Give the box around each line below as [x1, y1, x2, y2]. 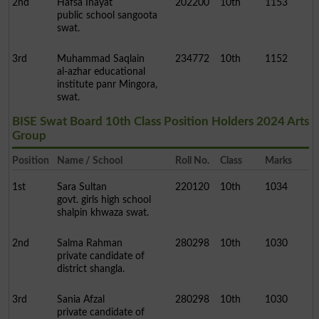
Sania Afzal [56, 294, 105, 305]
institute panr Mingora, [56, 79, 157, 90]
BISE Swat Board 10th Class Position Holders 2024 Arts [11, 115, 309, 128]
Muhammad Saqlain [56, 53, 145, 65]
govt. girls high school [56, 194, 151, 206]
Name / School [56, 155, 122, 167]
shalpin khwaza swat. [56, 207, 149, 219]
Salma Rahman [56, 238, 122, 249]
